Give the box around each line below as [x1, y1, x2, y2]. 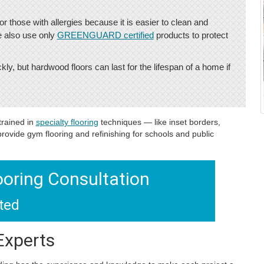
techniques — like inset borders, [98, 117, 220, 127]
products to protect [153, 30, 228, 40]
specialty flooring [35, 117, 98, 127]
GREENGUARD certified [57, 30, 154, 40]
